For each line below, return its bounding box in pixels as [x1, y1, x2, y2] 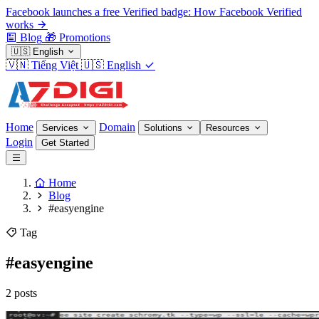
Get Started [41, 137, 89, 148]
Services [42, 122, 81, 133]
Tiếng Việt [31, 59, 78, 71]
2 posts [6, 286, 37, 299]
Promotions [59, 31, 110, 43]
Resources [206, 122, 253, 133]
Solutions [144, 122, 185, 133]
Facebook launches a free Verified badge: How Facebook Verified [6, 6, 302, 18]
